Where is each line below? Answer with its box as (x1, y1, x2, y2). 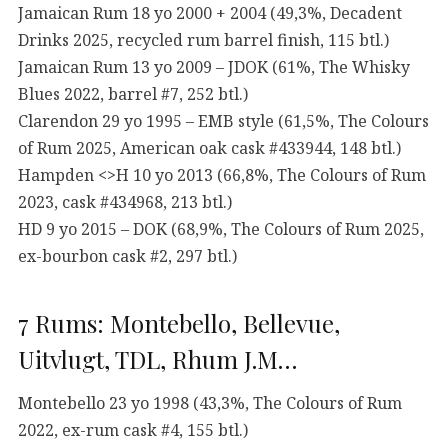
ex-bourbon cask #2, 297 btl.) (18, 244, 237, 267)
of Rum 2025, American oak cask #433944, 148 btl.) (18, 136, 401, 159)
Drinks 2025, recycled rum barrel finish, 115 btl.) (18, 28, 389, 51)
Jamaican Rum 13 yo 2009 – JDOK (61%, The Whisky (18, 55, 410, 78)
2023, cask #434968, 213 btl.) (18, 190, 232, 213)
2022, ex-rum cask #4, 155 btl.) (18, 418, 248, 441)
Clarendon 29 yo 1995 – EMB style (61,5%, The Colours (18, 109, 429, 132)
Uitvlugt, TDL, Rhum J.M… (18, 342, 297, 375)
